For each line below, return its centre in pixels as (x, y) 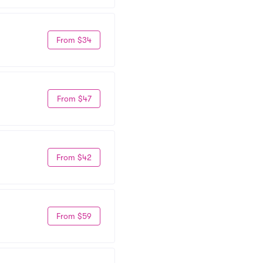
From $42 (74, 157)
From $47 (74, 98)
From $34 (74, 40)
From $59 (74, 216)
